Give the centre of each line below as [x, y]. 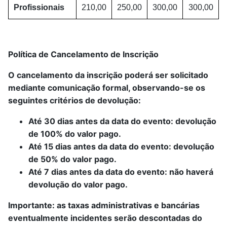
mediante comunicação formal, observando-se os [107, 88]
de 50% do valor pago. [72, 159]
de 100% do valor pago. [75, 134]
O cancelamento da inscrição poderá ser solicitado [108, 75]
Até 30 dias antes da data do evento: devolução [122, 121]
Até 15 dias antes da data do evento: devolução [121, 147]
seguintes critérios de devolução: [74, 101]
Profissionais [39, 8]
